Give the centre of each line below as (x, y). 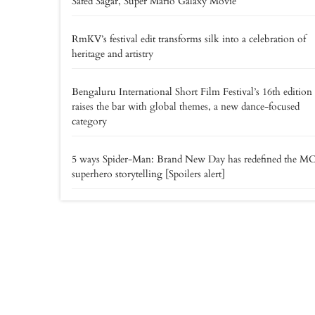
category (89, 121)
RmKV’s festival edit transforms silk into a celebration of (189, 39)
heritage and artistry (112, 53)
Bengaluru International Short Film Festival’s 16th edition (192, 91)
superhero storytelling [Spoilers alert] (148, 174)
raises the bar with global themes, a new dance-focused (186, 106)
